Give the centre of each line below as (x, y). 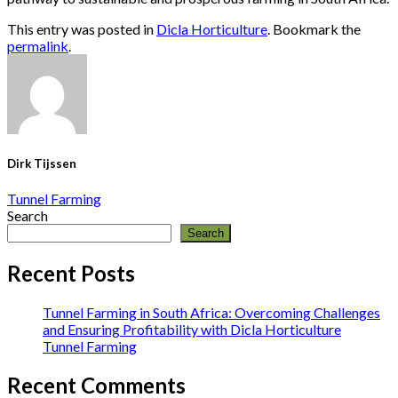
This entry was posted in (82, 28)
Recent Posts (71, 273)
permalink (38, 45)
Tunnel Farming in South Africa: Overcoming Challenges (211, 312)
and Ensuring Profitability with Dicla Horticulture (192, 329)
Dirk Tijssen (42, 163)
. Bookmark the (314, 28)
